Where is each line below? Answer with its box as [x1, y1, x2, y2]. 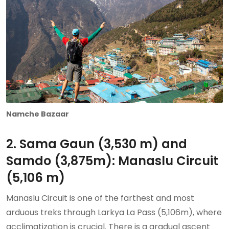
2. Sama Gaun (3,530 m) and [6, 135, 187, 153]
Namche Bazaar [6, 109, 69, 120]
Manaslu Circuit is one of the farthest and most [6, 192, 194, 204]
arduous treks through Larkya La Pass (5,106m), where [6, 207, 222, 219]
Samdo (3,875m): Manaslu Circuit [6, 152, 218, 170]
